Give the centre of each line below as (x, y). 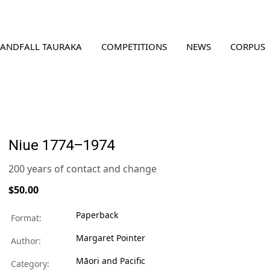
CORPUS (248, 47)
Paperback (97, 215)
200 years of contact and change (83, 169)
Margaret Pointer (111, 238)
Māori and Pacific (111, 261)
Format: (25, 218)
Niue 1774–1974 (61, 145)
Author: (25, 241)
